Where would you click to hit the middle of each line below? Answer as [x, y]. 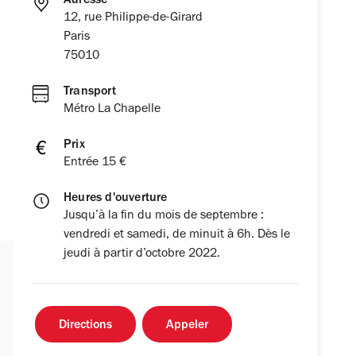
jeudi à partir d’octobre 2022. [142, 255]
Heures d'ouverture [116, 199]
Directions [85, 326]
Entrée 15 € [95, 163]
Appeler [187, 326]
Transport [90, 93]
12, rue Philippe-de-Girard [133, 19]
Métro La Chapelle [112, 110]
